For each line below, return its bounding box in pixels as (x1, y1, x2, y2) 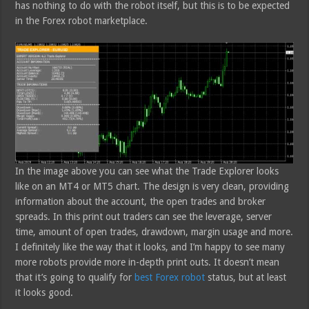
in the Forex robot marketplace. (15, 15, 148, 27)
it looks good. (15, 287, 74, 299)
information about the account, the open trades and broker (15, 196, 266, 208)
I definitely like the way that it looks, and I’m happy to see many (15, 241, 286, 253)
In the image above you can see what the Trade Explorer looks (15, 166, 279, 177)
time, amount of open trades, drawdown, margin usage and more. (15, 226, 294, 238)
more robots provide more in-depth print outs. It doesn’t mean (15, 257, 280, 268)
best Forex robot (134, 272, 206, 283)
